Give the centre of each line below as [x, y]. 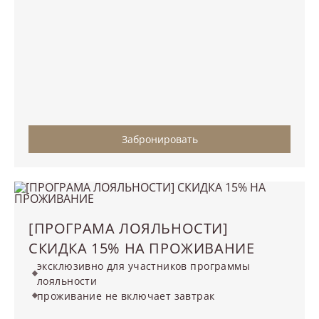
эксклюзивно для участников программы [144, 266]
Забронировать [159, 139]
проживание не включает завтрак [126, 296]
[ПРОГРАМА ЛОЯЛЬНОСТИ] [129, 228]
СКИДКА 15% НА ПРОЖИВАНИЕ [142, 248]
